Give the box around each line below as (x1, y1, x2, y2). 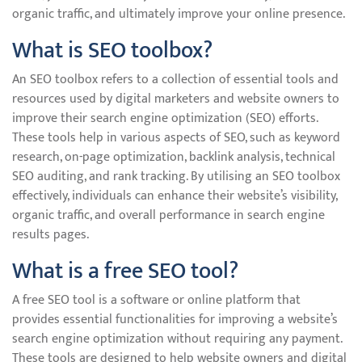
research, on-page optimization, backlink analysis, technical (12, 146, 335, 168)
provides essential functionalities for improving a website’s (12, 309, 338, 330)
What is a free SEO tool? (12, 252, 238, 290)
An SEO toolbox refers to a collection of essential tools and (12, 69, 339, 90)
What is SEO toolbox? (12, 32, 213, 69)
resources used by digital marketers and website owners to (12, 88, 339, 110)
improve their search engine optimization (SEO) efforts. (12, 107, 318, 129)
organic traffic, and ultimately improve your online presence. (12, 3, 345, 25)
